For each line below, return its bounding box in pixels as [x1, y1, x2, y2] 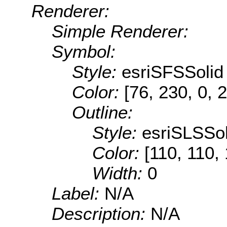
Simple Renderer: [52, 21, 188, 42]
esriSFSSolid [122, 62, 223, 82]
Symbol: [52, 42, 116, 62]
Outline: [72, 102, 133, 123]
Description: [52, 204, 150, 224]
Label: [52, 183, 104, 204]
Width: [92, 163, 147, 183]
